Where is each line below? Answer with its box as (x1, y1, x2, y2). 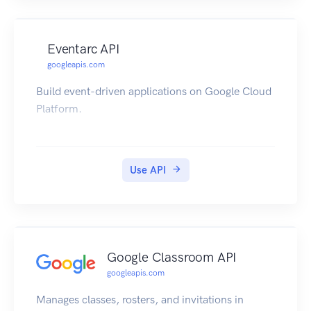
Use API (129, 164, 166, 177)
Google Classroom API (107, 249, 237, 266)
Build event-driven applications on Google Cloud (36, 85, 271, 99)
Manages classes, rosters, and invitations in (36, 293, 244, 307)
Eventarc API (47, 41, 119, 58)
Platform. (36, 102, 82, 116)
